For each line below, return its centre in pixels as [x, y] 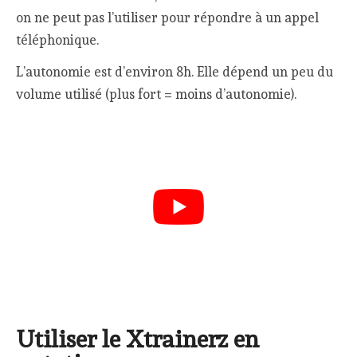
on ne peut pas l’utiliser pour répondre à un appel [168, 17]
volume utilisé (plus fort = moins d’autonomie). [157, 94]
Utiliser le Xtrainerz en [138, 339]
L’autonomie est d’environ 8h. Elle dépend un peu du [175, 72]
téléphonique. [58, 39]
